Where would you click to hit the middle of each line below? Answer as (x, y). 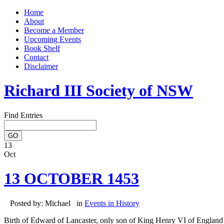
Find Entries (23, 115)
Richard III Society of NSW (98, 91)
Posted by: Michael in (44, 203)
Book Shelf (42, 48)
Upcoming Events (52, 39)
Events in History (112, 203)
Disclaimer (41, 66)
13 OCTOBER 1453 (71, 179)
